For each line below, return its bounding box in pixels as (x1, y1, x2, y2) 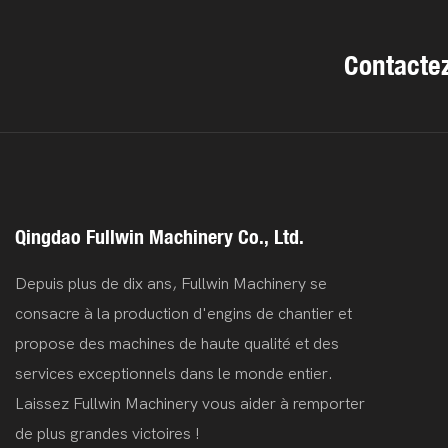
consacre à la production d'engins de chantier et (15, 304, 352, 323)
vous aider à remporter (202, 394, 365, 413)
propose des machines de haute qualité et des (15, 334, 339, 353)
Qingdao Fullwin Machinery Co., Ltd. (15, 223, 304, 249)
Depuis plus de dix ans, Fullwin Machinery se (15, 274, 327, 293)
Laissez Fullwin (15, 394, 125, 413)
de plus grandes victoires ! (15, 424, 200, 443)
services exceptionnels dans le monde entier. (15, 364, 333, 383)
